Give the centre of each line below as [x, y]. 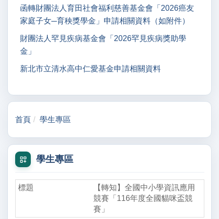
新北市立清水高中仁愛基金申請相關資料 [90, 69]
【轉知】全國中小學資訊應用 [144, 187]
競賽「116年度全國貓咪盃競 [143, 198]
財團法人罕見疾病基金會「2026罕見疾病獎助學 [103, 39]
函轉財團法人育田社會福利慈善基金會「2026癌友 [107, 8]
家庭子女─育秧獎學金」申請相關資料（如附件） [105, 21]
